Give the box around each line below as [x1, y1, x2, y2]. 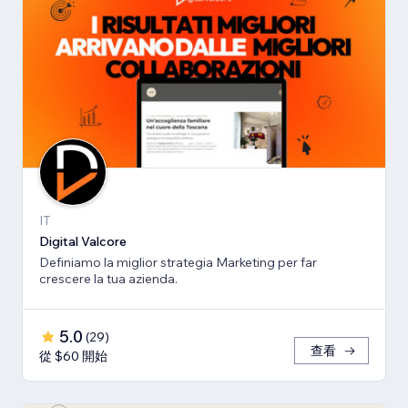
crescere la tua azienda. [39, 270, 178, 287]
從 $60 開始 [39, 347, 107, 364]
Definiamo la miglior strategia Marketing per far [39, 253, 317, 270]
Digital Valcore [39, 232, 127, 250]
